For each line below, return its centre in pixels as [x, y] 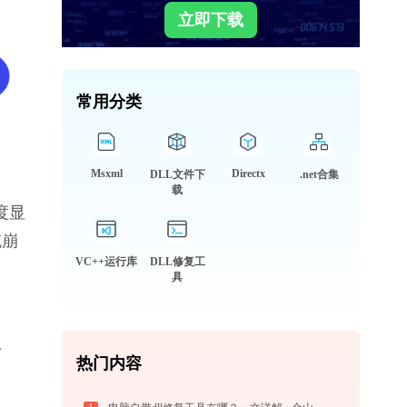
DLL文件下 [177, 174]
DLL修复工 [177, 262]
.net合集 [319, 174]
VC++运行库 [106, 262]
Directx [248, 174]
